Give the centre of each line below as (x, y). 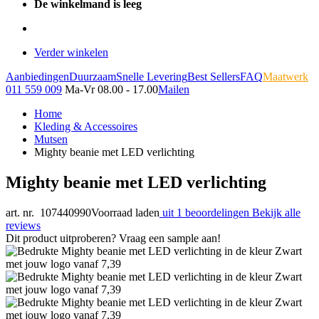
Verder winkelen (71, 52)
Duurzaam (93, 77)
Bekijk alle (276, 212)
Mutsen (51, 139)
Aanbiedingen (37, 77)
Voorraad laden (125, 212)
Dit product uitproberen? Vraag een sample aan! (113, 238)
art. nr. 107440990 (48, 212)
